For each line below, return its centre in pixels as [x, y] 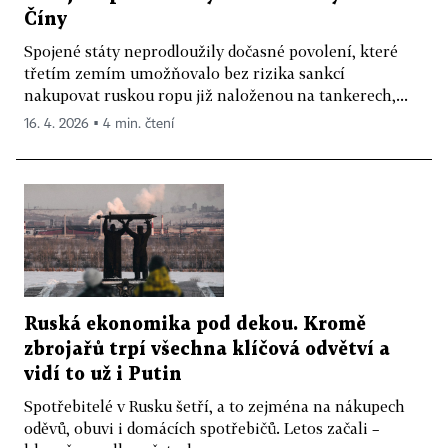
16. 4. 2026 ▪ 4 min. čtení [99, 124]
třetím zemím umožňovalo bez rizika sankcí [184, 73]
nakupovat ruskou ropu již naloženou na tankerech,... [216, 95]
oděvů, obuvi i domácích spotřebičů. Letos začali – [202, 427]
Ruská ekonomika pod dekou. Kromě [195, 324]
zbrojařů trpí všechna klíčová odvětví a [207, 349]
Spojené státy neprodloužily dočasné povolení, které [211, 51]
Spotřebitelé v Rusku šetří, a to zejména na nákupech [214, 405]
